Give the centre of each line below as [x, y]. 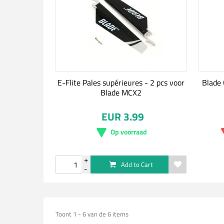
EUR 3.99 [123, 116]
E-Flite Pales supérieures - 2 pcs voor [121, 82]
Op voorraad [129, 132]
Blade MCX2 [121, 92]
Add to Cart [137, 164]
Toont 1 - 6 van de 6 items [92, 214]
